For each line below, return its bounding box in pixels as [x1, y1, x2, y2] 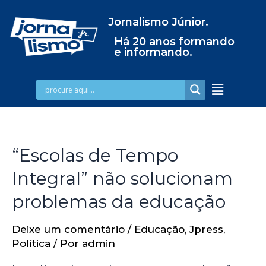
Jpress [189, 223, 223, 235]
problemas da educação [12, 190, 226, 213]
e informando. [113, 46, 192, 59]
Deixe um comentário [12, 223, 125, 235]
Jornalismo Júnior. [107, 15, 208, 28]
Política [12, 237, 50, 249]
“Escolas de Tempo [12, 144, 178, 166]
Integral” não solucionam [12, 167, 233, 189]
